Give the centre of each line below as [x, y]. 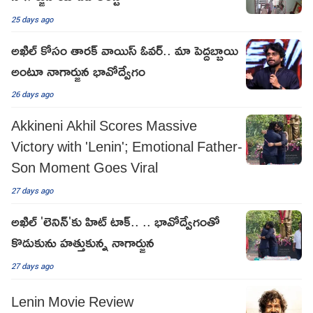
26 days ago [32, 94]
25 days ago [32, 19]
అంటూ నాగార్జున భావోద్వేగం [78, 70]
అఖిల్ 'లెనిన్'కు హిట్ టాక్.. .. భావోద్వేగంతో [116, 221]
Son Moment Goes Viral [85, 167]
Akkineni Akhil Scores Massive [104, 125]
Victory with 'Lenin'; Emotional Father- [127, 146]
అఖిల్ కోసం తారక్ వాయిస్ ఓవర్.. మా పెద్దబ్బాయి [125, 49]
